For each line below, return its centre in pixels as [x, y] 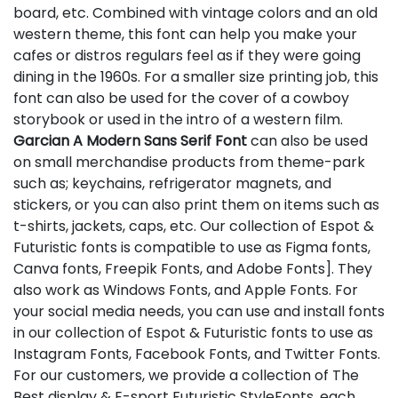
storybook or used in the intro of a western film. [178, 120]
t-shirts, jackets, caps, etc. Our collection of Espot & [194, 227]
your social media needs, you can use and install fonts [199, 312]
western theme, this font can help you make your [185, 35]
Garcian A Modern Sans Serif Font [130, 141]
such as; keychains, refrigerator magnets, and [172, 184]
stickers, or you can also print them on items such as [196, 205]
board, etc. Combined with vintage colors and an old [195, 13]
